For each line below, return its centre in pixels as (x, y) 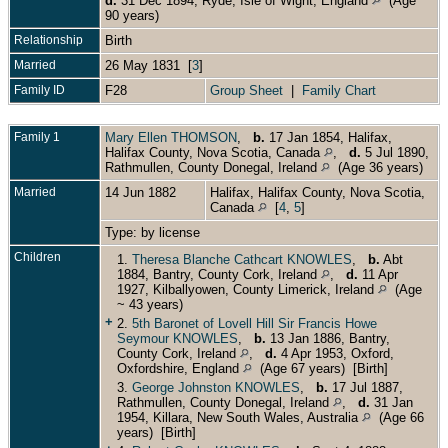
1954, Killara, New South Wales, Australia (239, 417)
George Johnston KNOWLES (216, 387)
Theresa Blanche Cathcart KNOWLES (242, 259)
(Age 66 (397, 417)
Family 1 (37, 136)
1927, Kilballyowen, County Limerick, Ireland (247, 289)
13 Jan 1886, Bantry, (328, 338)
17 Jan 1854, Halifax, (328, 137)
